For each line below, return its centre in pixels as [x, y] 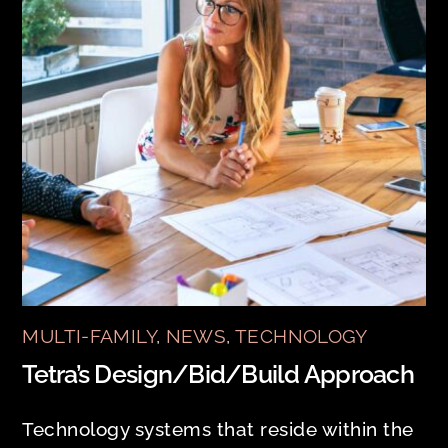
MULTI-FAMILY [89, 335]
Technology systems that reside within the [218, 428]
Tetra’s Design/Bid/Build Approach [218, 375]
